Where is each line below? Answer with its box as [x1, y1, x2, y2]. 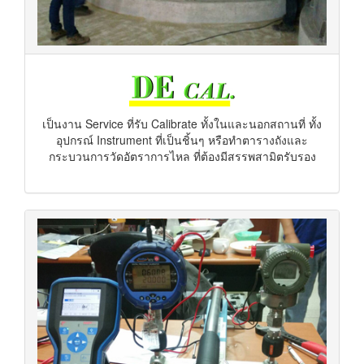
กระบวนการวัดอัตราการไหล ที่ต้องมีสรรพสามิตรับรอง [48, 148, 316, 164]
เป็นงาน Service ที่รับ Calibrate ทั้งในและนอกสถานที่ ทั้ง [42, 115, 322, 132]
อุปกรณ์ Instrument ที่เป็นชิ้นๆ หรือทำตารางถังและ [56, 132, 308, 148]
